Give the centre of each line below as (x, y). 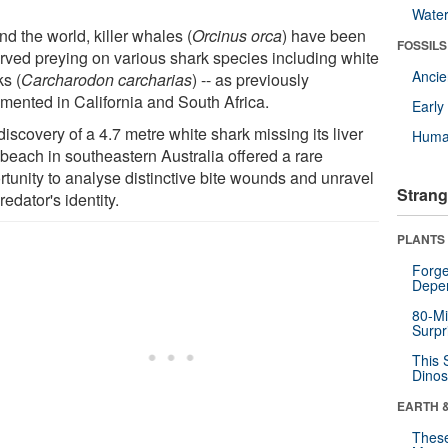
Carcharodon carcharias (107, 79)
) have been (324, 35)
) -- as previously (251, 79)
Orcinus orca (237, 35)
